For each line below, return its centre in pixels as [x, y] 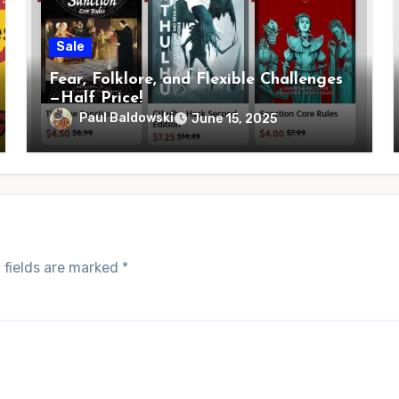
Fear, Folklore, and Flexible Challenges [195, 80]
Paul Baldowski [126, 118]
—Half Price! [95, 98]
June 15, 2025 [234, 119]
